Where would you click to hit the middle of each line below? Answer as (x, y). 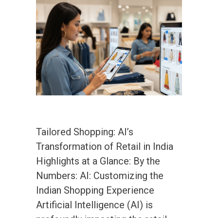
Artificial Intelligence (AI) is (94, 205)
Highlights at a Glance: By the (98, 161)
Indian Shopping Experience (95, 191)
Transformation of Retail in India (105, 147)
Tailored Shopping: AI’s (85, 132)
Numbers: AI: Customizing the (100, 176)
